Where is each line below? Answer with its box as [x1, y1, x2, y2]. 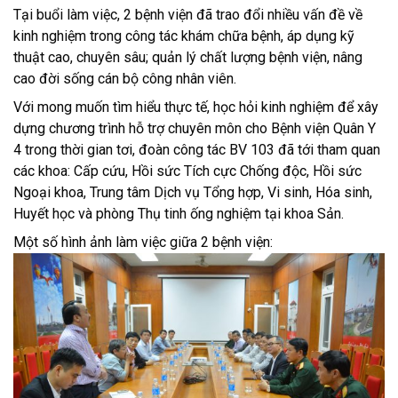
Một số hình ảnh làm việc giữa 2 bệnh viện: [13, 234, 273, 251]
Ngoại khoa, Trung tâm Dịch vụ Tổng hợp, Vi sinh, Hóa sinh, [13, 184, 372, 201]
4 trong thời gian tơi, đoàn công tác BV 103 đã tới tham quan [13, 141, 380, 158]
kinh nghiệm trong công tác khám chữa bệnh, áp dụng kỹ [13, 28, 354, 44]
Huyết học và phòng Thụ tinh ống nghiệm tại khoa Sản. [13, 205, 344, 222]
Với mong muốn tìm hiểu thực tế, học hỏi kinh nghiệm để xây [13, 99, 378, 115]
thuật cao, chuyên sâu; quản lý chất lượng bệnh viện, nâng [13, 49, 362, 66]
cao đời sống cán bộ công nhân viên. [13, 70, 236, 87]
